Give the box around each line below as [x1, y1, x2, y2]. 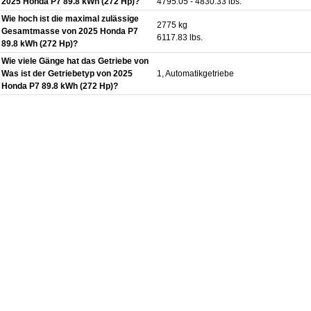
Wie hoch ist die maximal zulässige [1, 13, 139, 24]
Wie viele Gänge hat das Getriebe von [1, 56, 149, 66]
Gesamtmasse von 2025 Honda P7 [1, 26, 138, 36]
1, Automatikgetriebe [157, 68, 234, 78]
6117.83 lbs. [157, 32, 203, 42]
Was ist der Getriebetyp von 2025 [1, 68, 133, 78]
